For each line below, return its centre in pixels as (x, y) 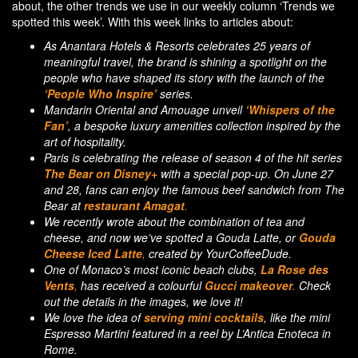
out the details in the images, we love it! (143, 301)
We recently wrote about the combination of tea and (174, 221)
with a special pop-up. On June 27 (245, 173)
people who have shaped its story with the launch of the (184, 77)
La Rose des (294, 269)
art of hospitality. (85, 141)
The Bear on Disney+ (101, 173)
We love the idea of (94, 317)
